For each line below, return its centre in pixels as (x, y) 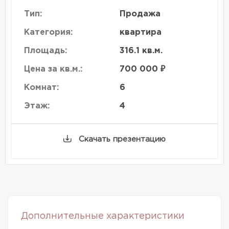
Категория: (48, 32)
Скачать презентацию (121, 139)
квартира (141, 32)
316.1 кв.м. (141, 51)
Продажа (140, 14)
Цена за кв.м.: (53, 69)
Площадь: (45, 51)
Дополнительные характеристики (103, 216)
